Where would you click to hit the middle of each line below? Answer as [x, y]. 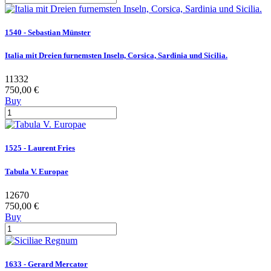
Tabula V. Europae [37, 171]
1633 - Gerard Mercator [46, 264]
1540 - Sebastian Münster [48, 32]
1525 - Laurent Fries [40, 148]
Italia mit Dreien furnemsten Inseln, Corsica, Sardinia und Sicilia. [116, 55]
